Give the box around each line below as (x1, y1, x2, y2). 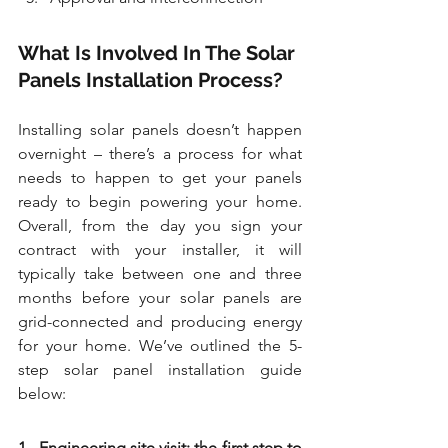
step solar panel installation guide (18, 360, 302, 379)
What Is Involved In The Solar (18, 41, 300, 65)
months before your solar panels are (18, 288, 302, 307)
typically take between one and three (18, 264, 302, 283)
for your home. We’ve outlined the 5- (18, 336, 302, 355)
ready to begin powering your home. (18, 192, 302, 211)
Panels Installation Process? (18, 68, 283, 92)
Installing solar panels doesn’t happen (18, 120, 302, 139)
